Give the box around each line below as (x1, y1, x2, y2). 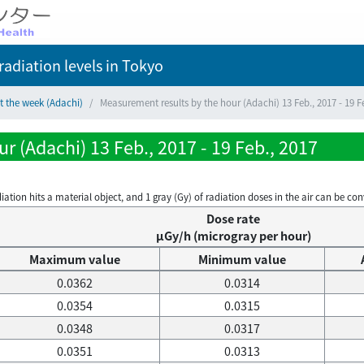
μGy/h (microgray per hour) (155, 227, 311, 245)
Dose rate (206, 210, 260, 227)
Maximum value (28, 250, 120, 268)
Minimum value (198, 250, 286, 268)
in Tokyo (102, 54, 163, 76)
